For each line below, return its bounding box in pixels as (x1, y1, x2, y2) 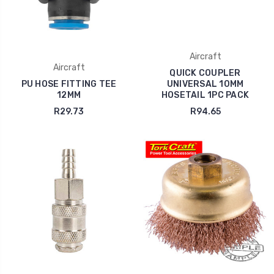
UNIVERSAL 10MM (166, 78, 244, 89)
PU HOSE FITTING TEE (21, 78, 117, 89)
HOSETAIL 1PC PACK (161, 89, 250, 100)
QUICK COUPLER (169, 67, 241, 78)
